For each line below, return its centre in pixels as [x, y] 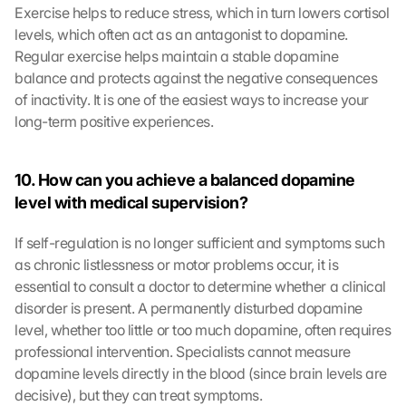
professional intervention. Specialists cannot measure [183, 352]
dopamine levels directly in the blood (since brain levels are [201, 373]
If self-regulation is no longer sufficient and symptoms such [200, 243]
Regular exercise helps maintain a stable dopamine [177, 56]
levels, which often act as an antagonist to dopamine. [181, 34]
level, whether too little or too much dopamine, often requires [203, 330]
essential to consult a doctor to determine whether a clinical [200, 286]
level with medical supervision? [131, 203]
